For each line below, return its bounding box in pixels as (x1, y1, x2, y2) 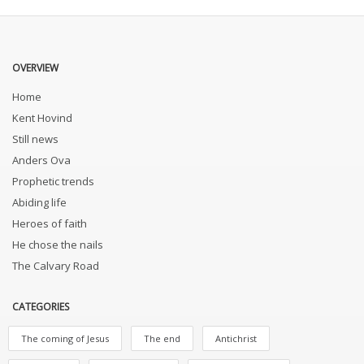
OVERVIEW (12, 61, 58, 75)
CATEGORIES (12, 300, 69, 314)
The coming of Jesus (21, 332, 109, 344)
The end (144, 332, 180, 344)
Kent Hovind (12, 110, 72, 125)
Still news (12, 132, 58, 146)
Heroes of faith (12, 216, 87, 231)
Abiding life (12, 195, 67, 210)
